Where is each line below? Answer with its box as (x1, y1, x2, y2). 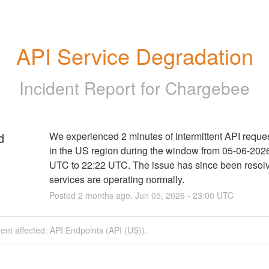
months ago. (82, 189, 135, 201)
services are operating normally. (49, 172, 184, 186)
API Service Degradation (16, 40, 253, 71)
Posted (49, 189, 78, 201)
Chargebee (165, 75, 250, 100)
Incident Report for (19, 75, 165, 100)
